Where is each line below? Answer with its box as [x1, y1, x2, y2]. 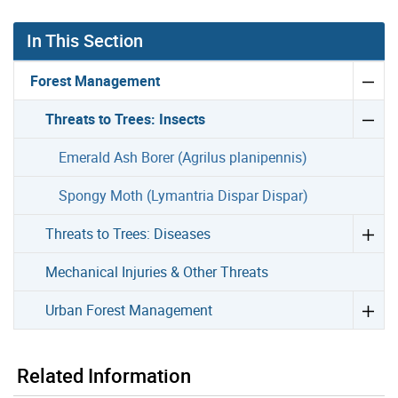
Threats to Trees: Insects [45, 109, 206, 130]
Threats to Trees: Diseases [45, 224, 211, 244]
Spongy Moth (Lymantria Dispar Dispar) [58, 186, 308, 206]
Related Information [17, 362, 191, 389]
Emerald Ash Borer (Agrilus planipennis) [58, 147, 307, 168]
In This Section [27, 28, 143, 53]
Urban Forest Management [45, 300, 213, 321]
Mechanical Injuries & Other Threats [45, 262, 269, 283]
